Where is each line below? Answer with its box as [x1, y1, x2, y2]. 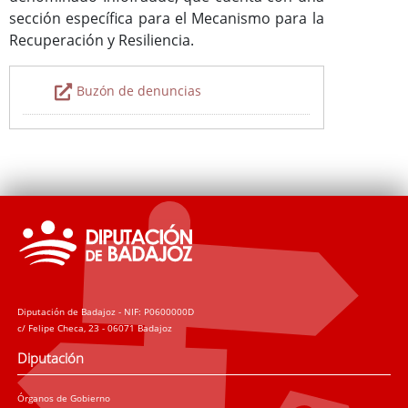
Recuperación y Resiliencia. [9, 30, 194, 51]
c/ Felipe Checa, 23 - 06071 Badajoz [17, 321, 173, 335]
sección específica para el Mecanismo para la [9, 8, 324, 29]
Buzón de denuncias [76, 82, 202, 100]
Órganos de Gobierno [17, 391, 111, 404]
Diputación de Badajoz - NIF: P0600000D [17, 305, 195, 319]
